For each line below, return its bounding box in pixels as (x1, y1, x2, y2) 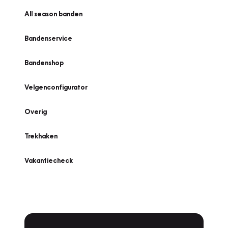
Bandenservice (24, 34, 72, 42)
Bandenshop (24, 59, 64, 67)
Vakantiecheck (24, 156, 73, 164)
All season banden (24, 10, 82, 18)
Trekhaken (24, 132, 58, 140)
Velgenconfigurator (24, 83, 88, 91)
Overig (24, 107, 47, 116)
